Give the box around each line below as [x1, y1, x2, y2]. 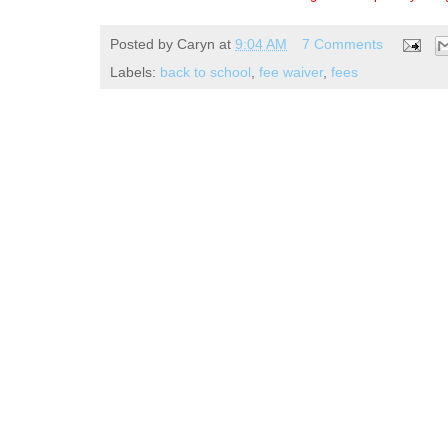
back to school [160, 63, 251, 80]
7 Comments [301, 36, 383, 53]
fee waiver [259, 63, 323, 80]
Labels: [110, 63, 160, 80]
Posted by [110, 36, 177, 53]
